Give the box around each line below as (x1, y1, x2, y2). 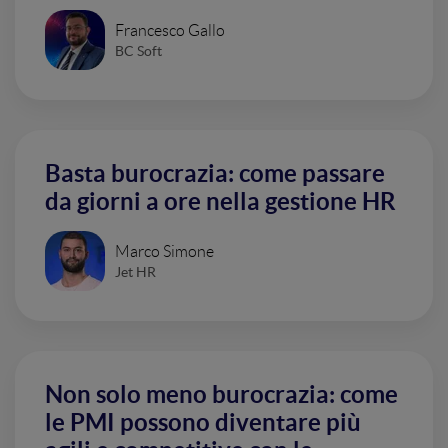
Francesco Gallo (115, 21, 225, 39)
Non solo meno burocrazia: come (45, 381, 398, 408)
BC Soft (115, 42, 162, 59)
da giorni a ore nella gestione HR (45, 188, 396, 215)
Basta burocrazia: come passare (45, 160, 385, 187)
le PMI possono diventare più (45, 409, 361, 436)
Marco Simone (115, 242, 214, 260)
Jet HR (115, 263, 156, 280)
